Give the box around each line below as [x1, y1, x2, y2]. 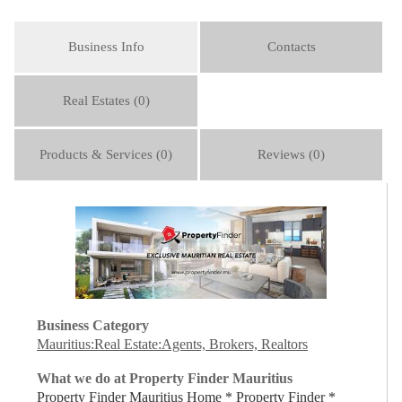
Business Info [67, 39, 144, 54]
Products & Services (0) [39, 147, 172, 162]
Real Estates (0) [62, 93, 150, 108]
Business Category [37, 317, 149, 333]
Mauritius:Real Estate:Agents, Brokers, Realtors [37, 336, 308, 352]
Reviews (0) [258, 147, 325, 162]
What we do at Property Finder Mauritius [37, 370, 293, 386]
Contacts [267, 39, 316, 54]
